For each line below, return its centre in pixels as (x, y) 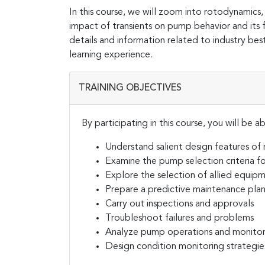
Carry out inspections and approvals (180, 204)
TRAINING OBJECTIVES (130, 88)
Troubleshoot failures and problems (180, 218)
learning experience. (111, 55)
